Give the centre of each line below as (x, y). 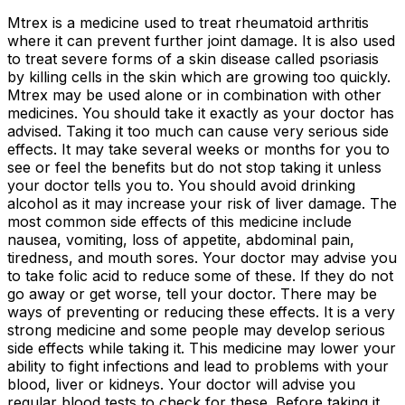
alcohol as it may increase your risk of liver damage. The (202, 204)
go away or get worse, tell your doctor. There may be (192, 294)
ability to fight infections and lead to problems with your (198, 367)
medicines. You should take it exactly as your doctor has (201, 113)
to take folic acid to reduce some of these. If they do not (200, 276)
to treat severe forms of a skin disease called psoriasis (193, 59)
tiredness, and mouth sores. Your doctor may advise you (202, 258)
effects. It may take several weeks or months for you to (198, 150)
